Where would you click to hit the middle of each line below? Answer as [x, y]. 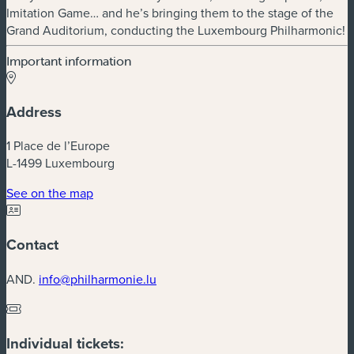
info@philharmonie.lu [98, 279]
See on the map [50, 193]
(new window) [131, 192]
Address [34, 111]
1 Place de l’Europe [58, 146]
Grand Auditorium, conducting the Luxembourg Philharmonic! [176, 30]
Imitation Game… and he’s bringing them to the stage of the [170, 12]
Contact [32, 245]
